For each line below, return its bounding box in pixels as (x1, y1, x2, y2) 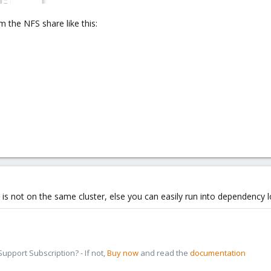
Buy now (107, 247, 139, 258)
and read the (139, 247, 190, 258)
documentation (190, 247, 246, 258)
